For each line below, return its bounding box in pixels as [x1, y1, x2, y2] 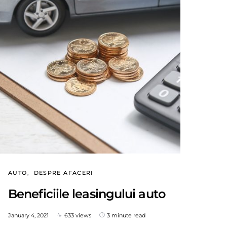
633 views [64, 211, 91, 219]
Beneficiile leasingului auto [8, 186, 165, 201]
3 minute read [107, 211, 145, 219]
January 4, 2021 [8, 211, 49, 219]
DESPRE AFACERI [33, 169, 93, 176]
